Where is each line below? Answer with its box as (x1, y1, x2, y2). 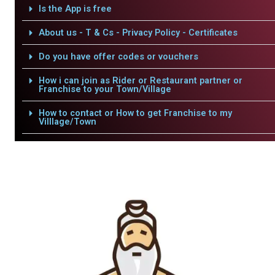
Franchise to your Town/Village (38, 83, 171, 95)
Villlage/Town (38, 116, 96, 127)
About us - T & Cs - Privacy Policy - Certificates (38, 27, 238, 38)
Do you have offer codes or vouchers (38, 51, 198, 62)
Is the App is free (38, 3, 112, 14)
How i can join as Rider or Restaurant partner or (38, 75, 242, 86)
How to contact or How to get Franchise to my (38, 107, 232, 118)
